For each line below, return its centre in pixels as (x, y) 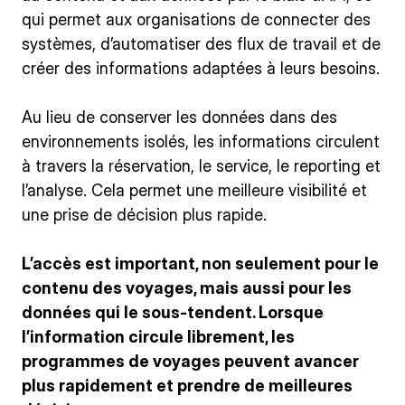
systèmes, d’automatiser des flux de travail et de (201, 43)
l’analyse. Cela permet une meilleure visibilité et (194, 190)
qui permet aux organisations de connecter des (196, 19)
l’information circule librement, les (158, 336)
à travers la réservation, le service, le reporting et (201, 165)
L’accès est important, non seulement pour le (200, 263)
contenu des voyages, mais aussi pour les (187, 287)
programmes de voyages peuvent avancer (190, 361)
